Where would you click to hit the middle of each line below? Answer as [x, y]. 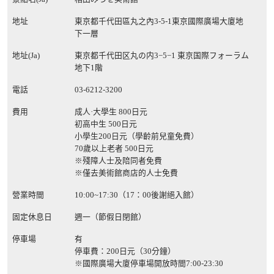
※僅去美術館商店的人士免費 [126, 173]
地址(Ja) [26, 55]
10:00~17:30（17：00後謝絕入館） [137, 195]
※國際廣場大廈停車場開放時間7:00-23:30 [149, 263]
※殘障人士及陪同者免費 [118, 161]
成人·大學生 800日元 [111, 112]
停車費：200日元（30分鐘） [125, 251]
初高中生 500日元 [106, 124]
